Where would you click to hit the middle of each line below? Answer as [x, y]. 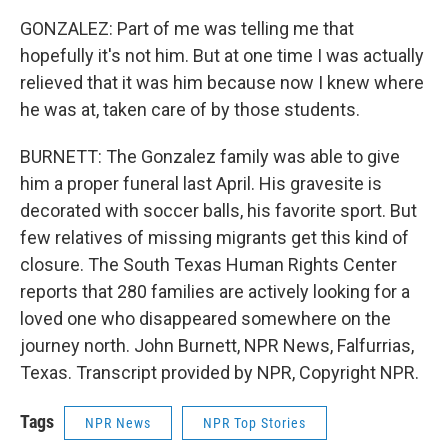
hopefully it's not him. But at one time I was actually [222, 55]
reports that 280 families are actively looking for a [215, 291]
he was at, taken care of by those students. [190, 109]
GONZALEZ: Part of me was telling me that [187, 28]
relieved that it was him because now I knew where [222, 82]
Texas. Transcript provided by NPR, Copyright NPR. [219, 372]
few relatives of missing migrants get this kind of [214, 237]
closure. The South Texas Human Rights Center [208, 264]
